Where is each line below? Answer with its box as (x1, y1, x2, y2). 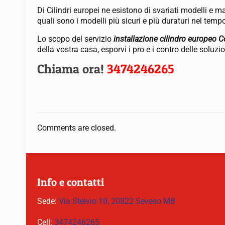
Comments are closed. (37, 123, 116, 133)
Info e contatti (37, 176, 104, 188)
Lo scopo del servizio (37, 34, 114, 44)
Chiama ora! (37, 61, 107, 76)
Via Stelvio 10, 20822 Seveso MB (59, 196, 175, 206)
